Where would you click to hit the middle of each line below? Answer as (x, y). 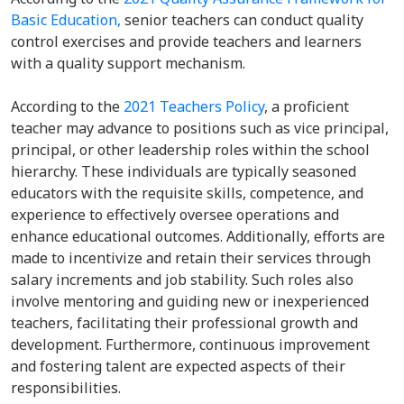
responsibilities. (69, 388)
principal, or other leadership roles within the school (190, 150)
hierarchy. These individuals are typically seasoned (184, 171)
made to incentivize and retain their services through (191, 258)
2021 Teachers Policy (194, 106)
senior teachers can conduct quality (242, 20)
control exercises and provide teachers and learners (186, 41)
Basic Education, (66, 20)
